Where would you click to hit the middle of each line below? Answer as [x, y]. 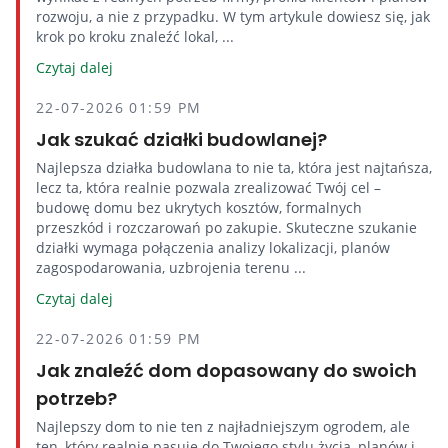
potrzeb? [76, 398]
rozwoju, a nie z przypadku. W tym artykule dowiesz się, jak [233, 16]
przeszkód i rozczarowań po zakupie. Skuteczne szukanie [226, 227]
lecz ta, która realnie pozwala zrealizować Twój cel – [208, 187]
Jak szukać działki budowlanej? [181, 139]
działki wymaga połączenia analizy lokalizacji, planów [213, 247]
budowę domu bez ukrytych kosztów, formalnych [199, 207]
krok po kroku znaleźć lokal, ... [135, 36]
